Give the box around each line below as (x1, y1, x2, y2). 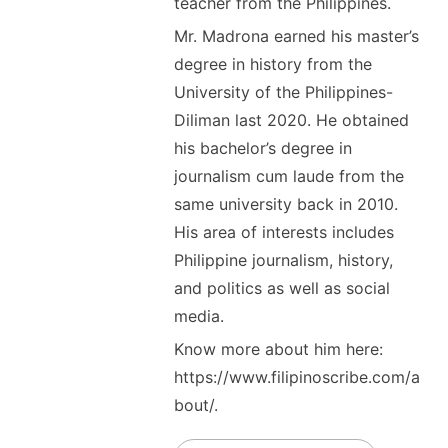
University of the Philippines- (173, 81, 393, 102)
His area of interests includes (173, 221, 394, 242)
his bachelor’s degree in (173, 137, 352, 158)
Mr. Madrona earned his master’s (173, 25, 419, 46)
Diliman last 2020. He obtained (173, 109, 409, 130)
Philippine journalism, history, (173, 249, 393, 270)
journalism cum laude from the (173, 165, 404, 186)
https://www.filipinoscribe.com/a (173, 366, 420, 387)
